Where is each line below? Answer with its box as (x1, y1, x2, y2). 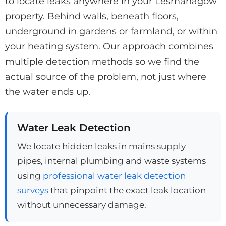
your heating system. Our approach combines (5, 40, 213, 52)
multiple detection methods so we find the (5, 55, 199, 67)
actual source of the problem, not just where (5, 71, 206, 82)
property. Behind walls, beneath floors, (5, 10, 179, 22)
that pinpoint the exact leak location (48, 184, 206, 195)
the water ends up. (5, 86, 90, 97)
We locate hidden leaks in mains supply (17, 140, 186, 151)
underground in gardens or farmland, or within (5, 25, 217, 37)
